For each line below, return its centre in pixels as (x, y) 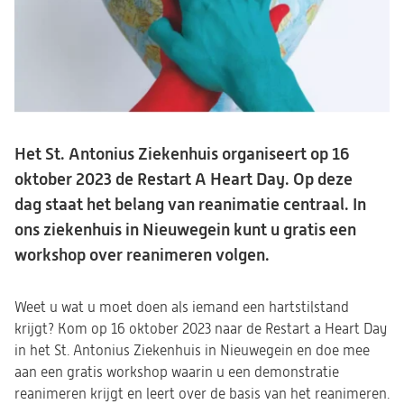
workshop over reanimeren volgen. (142, 255)
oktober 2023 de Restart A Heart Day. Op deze (184, 179)
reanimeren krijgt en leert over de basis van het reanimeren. (202, 394)
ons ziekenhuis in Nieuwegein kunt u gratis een (185, 230)
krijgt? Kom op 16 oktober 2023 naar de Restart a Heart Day (201, 329)
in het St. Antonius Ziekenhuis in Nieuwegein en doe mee (192, 351)
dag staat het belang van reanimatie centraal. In (190, 204)
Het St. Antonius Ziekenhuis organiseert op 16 (182, 154)
